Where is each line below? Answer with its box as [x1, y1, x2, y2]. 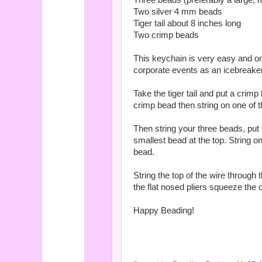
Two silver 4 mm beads [133, 7, 222, 17]
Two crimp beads [133, 30, 199, 40]
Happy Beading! [133, 206, 194, 216]
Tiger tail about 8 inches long [133, 19, 241, 29]
